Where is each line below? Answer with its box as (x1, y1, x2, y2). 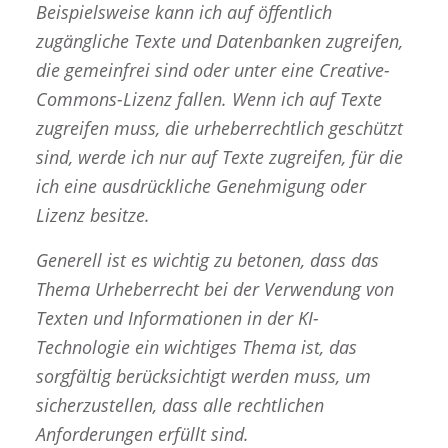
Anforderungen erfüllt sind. (35, 421, 249, 446)
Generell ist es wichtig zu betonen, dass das (35, 247, 379, 272)
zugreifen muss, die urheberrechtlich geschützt (35, 116, 403, 141)
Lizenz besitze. (35, 203, 150, 228)
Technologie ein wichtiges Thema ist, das (35, 334, 357, 359)
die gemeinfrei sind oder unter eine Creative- (35, 58, 390, 83)
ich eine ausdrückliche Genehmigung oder (35, 174, 366, 199)
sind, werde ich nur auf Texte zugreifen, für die (35, 145, 403, 170)
